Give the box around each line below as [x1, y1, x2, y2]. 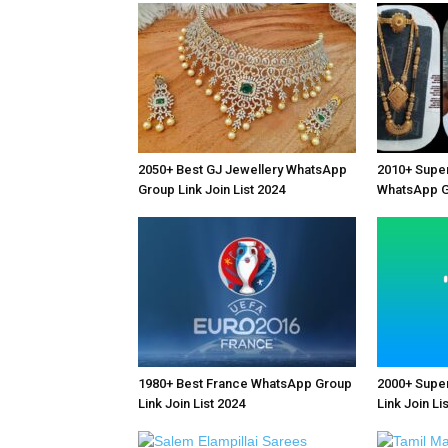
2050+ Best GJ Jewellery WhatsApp [138, 162, 347, 177]
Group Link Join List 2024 [138, 182, 285, 197]
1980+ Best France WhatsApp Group [138, 376, 352, 391]
